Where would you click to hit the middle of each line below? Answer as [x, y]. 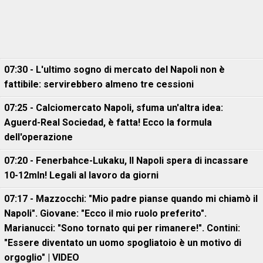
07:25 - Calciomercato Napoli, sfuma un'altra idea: [114, 108]
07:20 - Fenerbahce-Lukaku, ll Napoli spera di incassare [126, 161]
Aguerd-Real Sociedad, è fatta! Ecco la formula [108, 123]
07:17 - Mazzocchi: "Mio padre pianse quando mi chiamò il [131, 199]
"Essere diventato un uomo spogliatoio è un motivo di [123, 243]
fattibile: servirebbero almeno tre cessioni [99, 85]
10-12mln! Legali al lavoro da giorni [81, 176]
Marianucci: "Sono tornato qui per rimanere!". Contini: [122, 228]
